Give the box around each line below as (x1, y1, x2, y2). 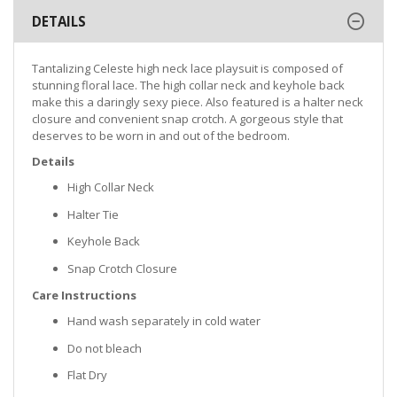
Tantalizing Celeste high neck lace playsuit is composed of (32, 60, 343, 77)
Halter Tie (67, 206, 119, 222)
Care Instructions (32, 287, 136, 304)
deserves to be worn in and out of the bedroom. (32, 128, 290, 144)
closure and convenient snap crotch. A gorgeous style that (32, 111, 343, 128)
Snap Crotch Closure (67, 260, 177, 276)
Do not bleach (67, 339, 142, 356)
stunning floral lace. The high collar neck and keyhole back (32, 77, 345, 94)
